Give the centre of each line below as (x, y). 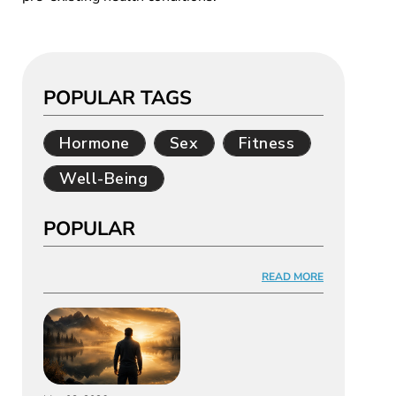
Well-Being (104, 179)
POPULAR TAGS (118, 98)
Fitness (267, 143)
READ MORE (293, 277)
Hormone (95, 143)
